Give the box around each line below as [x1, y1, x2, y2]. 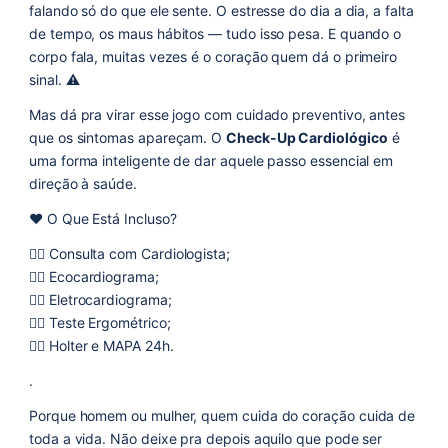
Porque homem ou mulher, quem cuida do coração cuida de [29, 406, 416, 424]
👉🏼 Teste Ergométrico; [29, 313, 171, 331]
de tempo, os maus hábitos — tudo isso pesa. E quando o [29, 24, 402, 42]
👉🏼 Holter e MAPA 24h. [29, 336, 174, 354]
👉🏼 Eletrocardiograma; [29, 290, 172, 308]
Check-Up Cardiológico [226, 128, 388, 146]
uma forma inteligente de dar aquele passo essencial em [29, 151, 394, 169]
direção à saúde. [29, 174, 137, 192]
